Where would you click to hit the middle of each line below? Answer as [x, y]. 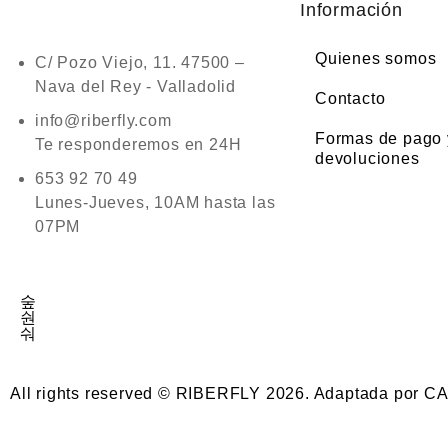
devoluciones [367, 158]
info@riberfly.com [103, 120]
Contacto [350, 98]
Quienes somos [376, 58]
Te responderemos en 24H [138, 144]
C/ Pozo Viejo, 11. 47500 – [140, 62]
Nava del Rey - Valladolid [136, 86]
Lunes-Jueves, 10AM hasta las [155, 202]
